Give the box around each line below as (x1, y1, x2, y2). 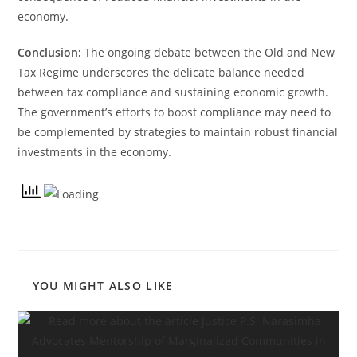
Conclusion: (18, 44, 82, 60)
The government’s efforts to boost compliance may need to (18, 104, 331, 120)
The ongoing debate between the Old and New (81, 44, 335, 60)
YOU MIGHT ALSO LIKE (32, 277, 174, 293)
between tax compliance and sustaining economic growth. (18, 84, 329, 100)
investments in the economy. (18, 143, 172, 159)
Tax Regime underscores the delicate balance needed (18, 64, 305, 80)
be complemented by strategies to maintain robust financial (18, 124, 339, 139)
